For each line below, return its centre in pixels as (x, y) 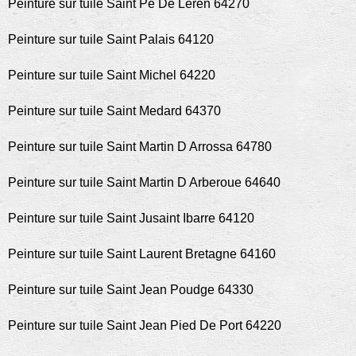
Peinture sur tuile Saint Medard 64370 (114, 111)
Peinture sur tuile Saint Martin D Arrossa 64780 (140, 147)
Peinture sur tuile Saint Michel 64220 (112, 75)
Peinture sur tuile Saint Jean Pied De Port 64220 (145, 325)
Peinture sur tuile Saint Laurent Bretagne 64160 (142, 254)
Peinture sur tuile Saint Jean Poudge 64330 (131, 290)
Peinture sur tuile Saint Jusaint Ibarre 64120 (131, 218)
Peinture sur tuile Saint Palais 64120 (111, 39)
